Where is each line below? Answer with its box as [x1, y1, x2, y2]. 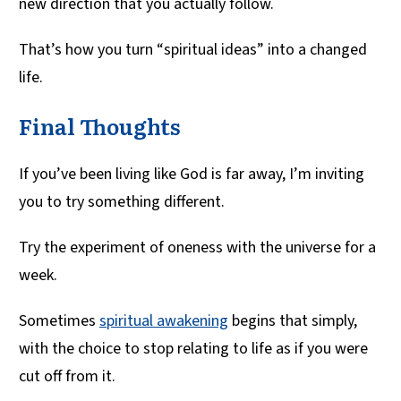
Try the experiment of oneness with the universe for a [19, 236, 376, 260]
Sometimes [19, 310, 99, 333]
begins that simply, [228, 310, 357, 333]
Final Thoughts [19, 110, 181, 142]
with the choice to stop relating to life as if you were [19, 337, 368, 361]
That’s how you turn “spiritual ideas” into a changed [19, 38, 367, 62]
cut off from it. [19, 365, 119, 388]
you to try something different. [19, 191, 225, 214]
